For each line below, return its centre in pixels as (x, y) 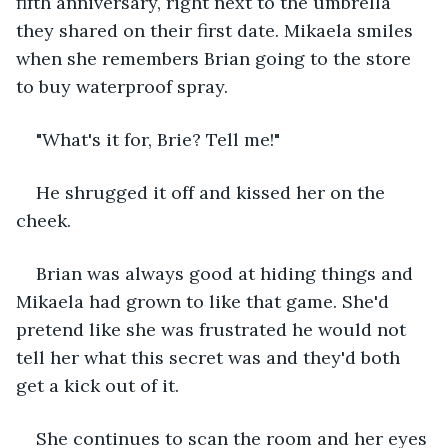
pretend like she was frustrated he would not (213, 329)
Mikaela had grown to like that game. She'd (205, 301)
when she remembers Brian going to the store (216, 58)
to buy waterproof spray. (122, 86)
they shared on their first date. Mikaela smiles (217, 30)
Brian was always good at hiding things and (227, 273)
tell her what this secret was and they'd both (210, 357)
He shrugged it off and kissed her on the (213, 192)
